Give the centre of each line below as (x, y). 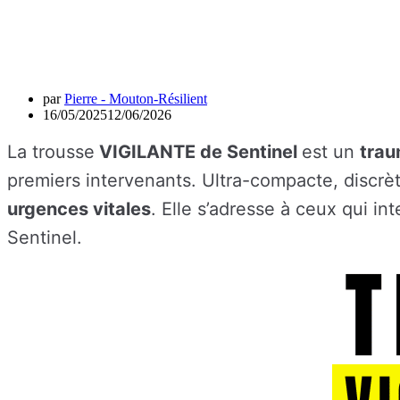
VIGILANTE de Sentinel (198, 151)
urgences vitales (79, 208)
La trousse (51, 151)
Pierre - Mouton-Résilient (136, 98)
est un (331, 151)
